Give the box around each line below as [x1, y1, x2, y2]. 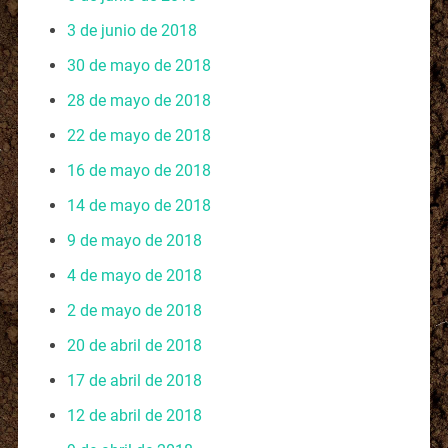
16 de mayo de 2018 [66, 160, 211, 180]
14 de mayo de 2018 [66, 195, 211, 215]
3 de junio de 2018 [66, 20, 197, 40]
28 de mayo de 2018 [66, 90, 211, 110]
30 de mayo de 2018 [66, 55, 211, 75]
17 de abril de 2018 [66, 370, 202, 390]
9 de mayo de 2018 [66, 230, 202, 250]
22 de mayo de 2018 [66, 125, 211, 145]
